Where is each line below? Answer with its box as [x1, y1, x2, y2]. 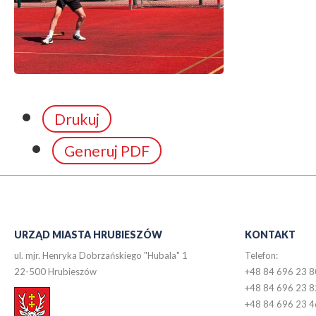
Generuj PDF [64, 141, 150, 159]
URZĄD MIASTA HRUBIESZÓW [14, 229, 162, 241]
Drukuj [54, 109, 99, 128]
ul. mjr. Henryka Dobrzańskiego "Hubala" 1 [14, 250, 188, 262]
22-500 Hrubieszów [14, 266, 97, 278]
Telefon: [244, 250, 278, 262]
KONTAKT [244, 229, 296, 241]
